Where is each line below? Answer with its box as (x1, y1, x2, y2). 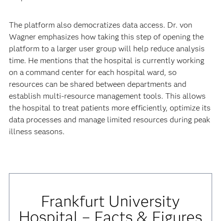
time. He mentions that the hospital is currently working (8, 55, 204, 65)
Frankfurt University (40, 191, 180, 211)
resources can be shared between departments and (8, 79, 186, 89)
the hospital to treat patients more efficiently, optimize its (8, 103, 211, 112)
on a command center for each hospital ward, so (8, 67, 177, 77)
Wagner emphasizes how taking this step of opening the (8, 32, 204, 41)
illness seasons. (8, 126, 65, 136)
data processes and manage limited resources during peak (8, 114, 210, 124)
